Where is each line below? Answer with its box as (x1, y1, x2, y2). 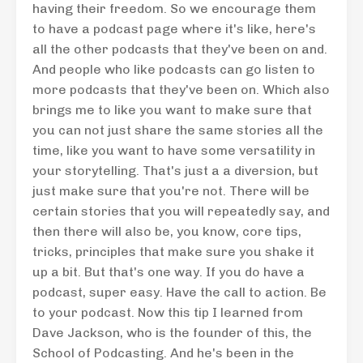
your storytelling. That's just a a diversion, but (32, 163, 318, 178)
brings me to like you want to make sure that (32, 102, 312, 117)
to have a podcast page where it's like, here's (32, 21, 316, 36)
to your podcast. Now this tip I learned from (32, 305, 303, 320)
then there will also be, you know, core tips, (32, 224, 301, 239)
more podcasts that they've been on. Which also (32, 82, 330, 97)
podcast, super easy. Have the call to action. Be (32, 284, 327, 300)
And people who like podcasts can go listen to (32, 62, 315, 77)
